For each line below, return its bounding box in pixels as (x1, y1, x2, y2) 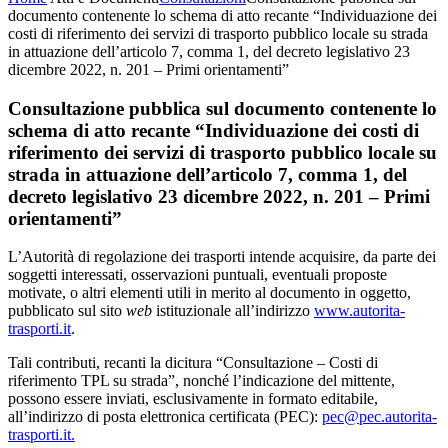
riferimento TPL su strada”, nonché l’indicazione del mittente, (8, 372, 395, 390)
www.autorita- (314, 302, 405, 320)
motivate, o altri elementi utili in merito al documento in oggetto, (8, 284, 411, 302)
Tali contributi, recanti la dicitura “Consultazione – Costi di (8, 354, 378, 372)
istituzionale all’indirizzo (152, 302, 314, 320)
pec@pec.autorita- (322, 408, 437, 426)
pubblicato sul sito (8, 302, 126, 320)
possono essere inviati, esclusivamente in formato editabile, (8, 390, 378, 408)
